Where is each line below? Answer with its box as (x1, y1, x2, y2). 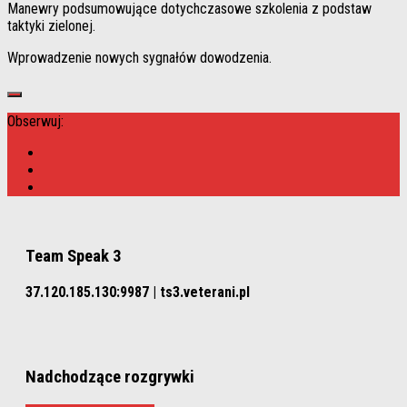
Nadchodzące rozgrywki (25, 367, 194, 388)
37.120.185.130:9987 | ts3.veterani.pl (25, 283, 250, 301)
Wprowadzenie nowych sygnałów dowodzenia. (7, 49, 272, 67)
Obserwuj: (7, 113, 64, 131)
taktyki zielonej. (7, 17, 95, 35)
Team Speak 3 (25, 246, 121, 267)
